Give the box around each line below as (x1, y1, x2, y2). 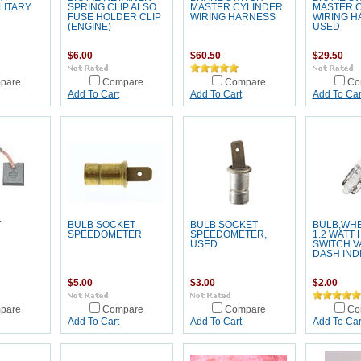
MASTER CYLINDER (189, 2, 283, 12)
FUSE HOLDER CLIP (67, 12, 161, 22)
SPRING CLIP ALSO (67, 2, 156, 12)
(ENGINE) (67, 22, 111, 31)
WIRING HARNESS (189, 12, 276, 22)
